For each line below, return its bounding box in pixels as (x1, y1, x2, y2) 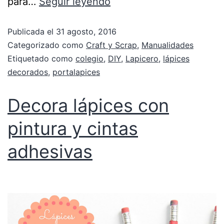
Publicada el (7, 26, 56, 36)
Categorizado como (7, 39, 86, 50)
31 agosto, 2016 (56, 26, 116, 36)
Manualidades (141, 39, 193, 50)
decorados (7, 66, 48, 77)
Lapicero (125, 53, 158, 63)
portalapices (52, 66, 100, 77)
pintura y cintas (7, 117, 138, 139)
